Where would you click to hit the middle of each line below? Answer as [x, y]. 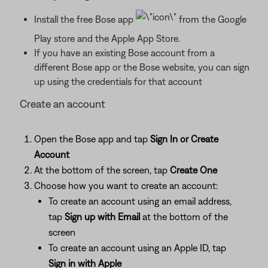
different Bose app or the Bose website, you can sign [142, 67]
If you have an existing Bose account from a [124, 53]
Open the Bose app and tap [92, 139]
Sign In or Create [184, 139]
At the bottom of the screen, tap [102, 170]
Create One [194, 170]
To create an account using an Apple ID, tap [137, 248]
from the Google [211, 19]
